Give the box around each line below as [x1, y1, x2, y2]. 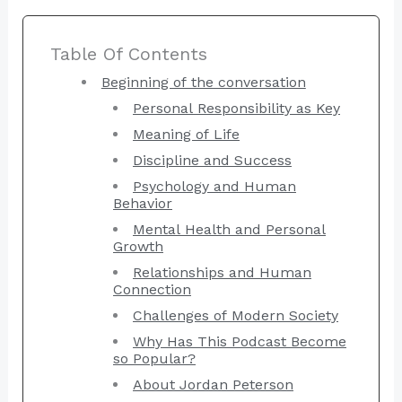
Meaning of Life [133, 126, 240, 144]
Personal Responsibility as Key [133, 100, 340, 118]
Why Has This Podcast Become [133, 333, 346, 351]
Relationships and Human [133, 264, 311, 282]
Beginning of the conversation [100, 74, 306, 92]
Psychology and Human [133, 178, 296, 196]
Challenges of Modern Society [133, 307, 338, 325]
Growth [113, 238, 163, 256]
